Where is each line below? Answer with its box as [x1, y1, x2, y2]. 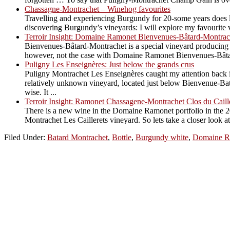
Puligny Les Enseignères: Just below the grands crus [25, 60, 194, 69]
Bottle [112, 132, 131, 142]
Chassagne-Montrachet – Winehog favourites [25, 4, 170, 13]
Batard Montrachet [47, 132, 108, 142]
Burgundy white [136, 132, 188, 142]
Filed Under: [4, 132, 47, 142]
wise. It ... [25, 87, 56, 97]
